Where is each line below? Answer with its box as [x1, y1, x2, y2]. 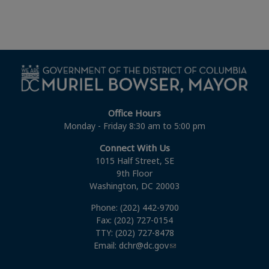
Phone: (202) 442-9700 [90, 201, 179, 213]
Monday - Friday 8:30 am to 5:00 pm [64, 119, 205, 131]
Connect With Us [99, 141, 170, 154]
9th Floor [116, 167, 153, 179]
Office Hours [108, 106, 161, 119]
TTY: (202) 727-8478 [95, 226, 174, 238]
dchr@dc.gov [118, 239, 169, 251]
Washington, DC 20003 [89, 180, 180, 192]
